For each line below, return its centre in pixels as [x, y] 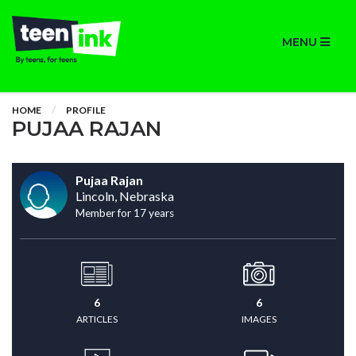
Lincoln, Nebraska [125, 196]
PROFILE [86, 110]
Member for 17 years [125, 213]
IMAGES [259, 319]
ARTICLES [97, 319]
